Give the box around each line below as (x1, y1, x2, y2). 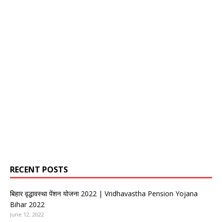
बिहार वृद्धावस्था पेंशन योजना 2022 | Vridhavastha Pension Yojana (10, 189, 198, 199)
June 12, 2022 (10, 211, 44, 219)
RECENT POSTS (10, 164, 68, 175)
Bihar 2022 (10, 200, 45, 210)
